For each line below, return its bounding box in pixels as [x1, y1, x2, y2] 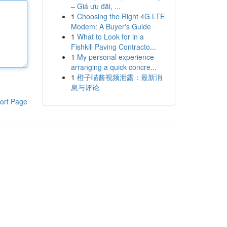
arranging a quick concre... [70, 62, 157, 72]
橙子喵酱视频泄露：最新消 [77, 72, 162, 82]
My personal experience [77, 52, 154, 62]
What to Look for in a [77, 31, 144, 42]
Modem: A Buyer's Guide [70, 21, 151, 31]
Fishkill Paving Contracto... [70, 42, 156, 52]
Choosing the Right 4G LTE [77, 11, 165, 21]
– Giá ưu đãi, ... [70, 1, 121, 11]
